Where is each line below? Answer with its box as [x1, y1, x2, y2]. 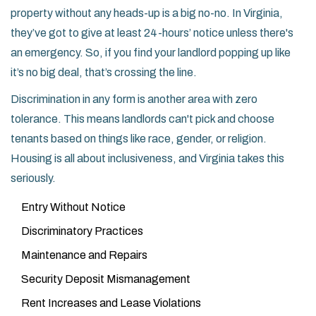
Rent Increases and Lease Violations [21, 297, 201, 310]
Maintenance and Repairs [21, 249, 147, 262]
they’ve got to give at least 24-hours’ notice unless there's [11, 27, 293, 39]
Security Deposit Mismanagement [21, 273, 190, 286]
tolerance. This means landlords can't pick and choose [11, 113, 274, 126]
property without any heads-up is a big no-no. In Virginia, [11, 7, 283, 20]
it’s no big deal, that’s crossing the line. [11, 66, 197, 79]
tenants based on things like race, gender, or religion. [11, 133, 267, 145]
